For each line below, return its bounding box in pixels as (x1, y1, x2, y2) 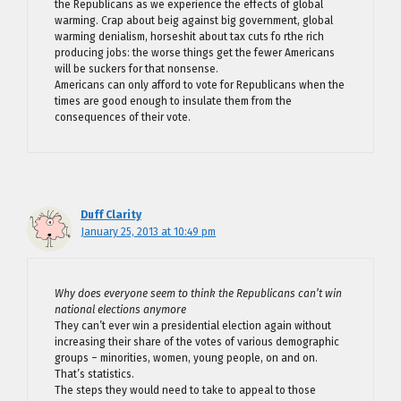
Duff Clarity (81, 208, 141, 221)
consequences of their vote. (55, 110, 191, 124)
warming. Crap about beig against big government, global (55, 13, 333, 27)
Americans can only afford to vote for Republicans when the (55, 78, 345, 91)
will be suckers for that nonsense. (55, 62, 218, 75)
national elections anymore (55, 303, 186, 316)
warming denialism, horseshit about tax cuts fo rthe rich (55, 30, 324, 43)
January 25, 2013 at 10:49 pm (81, 225, 216, 238)
